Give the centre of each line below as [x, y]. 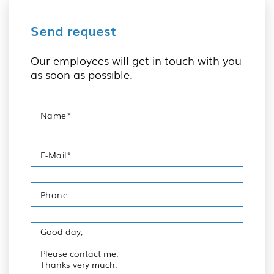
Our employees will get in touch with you [136, 60]
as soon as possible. [82, 74]
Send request [73, 30]
